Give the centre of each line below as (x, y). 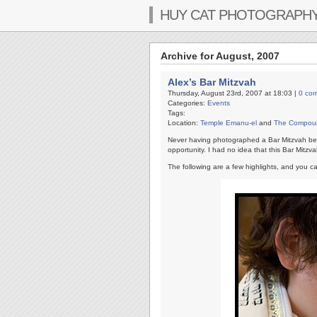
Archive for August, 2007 (220, 56)
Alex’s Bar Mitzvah (212, 82)
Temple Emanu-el (229, 123)
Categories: (188, 103)
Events (219, 103)
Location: (184, 123)
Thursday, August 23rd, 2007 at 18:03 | (233, 93)
